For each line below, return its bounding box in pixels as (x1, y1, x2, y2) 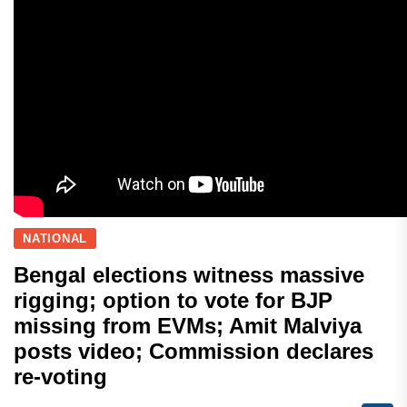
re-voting (14, 364, 107, 390)
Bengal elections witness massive (14, 263, 364, 288)
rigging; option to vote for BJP (14, 288, 333, 313)
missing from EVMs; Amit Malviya (14, 313, 362, 339)
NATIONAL (23, 232, 88, 246)
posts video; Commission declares (14, 339, 373, 364)
